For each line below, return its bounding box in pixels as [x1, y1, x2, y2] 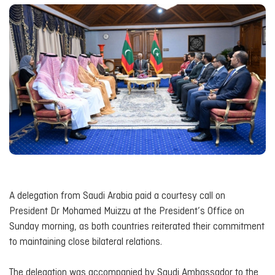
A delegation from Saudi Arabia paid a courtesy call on [9, 190, 225, 201]
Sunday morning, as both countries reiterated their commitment [9, 221, 265, 232]
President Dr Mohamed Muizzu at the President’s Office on [9, 206, 244, 217]
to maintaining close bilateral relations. [9, 236, 162, 247]
